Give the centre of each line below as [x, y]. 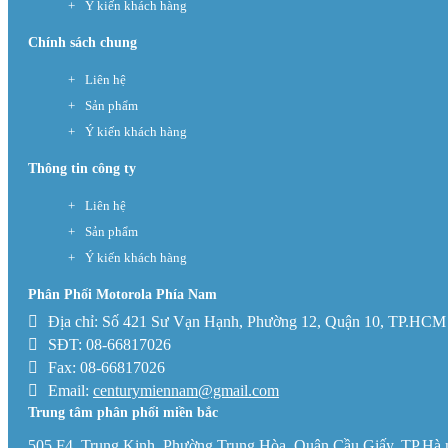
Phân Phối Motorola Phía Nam [122, 295]
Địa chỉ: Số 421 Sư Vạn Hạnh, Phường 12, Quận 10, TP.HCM [247, 322]
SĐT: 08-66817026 [109, 345]
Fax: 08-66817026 [106, 368]
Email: [70, 391]
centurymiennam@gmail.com [186, 391]
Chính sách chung [82, 43]
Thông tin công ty [82, 169]
